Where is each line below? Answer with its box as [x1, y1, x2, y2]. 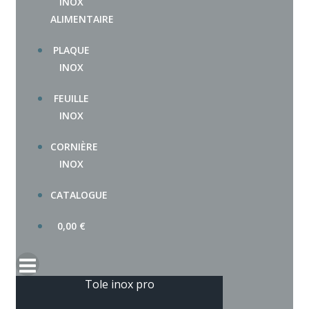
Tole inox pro [84, 277, 154, 292]
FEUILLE [53, 92, 89, 106]
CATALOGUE [50, 188, 108, 202]
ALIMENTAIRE [50, 12, 114, 26]
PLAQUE [52, 43, 90, 57]
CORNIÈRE [50, 140, 98, 154]
